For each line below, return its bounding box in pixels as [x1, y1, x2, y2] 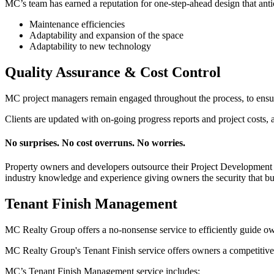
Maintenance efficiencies [29, 19, 125, 30]
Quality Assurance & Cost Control [5, 64, 221, 81]
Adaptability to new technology [29, 41, 151, 52]
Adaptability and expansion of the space [29, 30, 183, 41]
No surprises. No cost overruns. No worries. [5, 138, 185, 149]
